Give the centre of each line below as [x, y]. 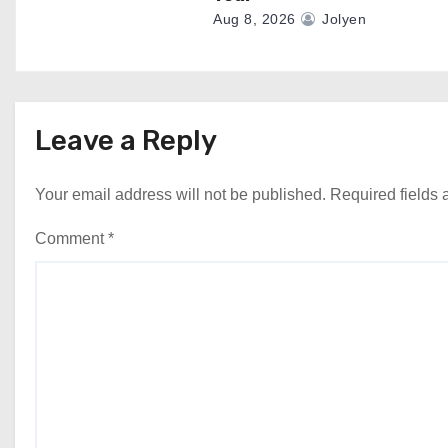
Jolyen [342, 19]
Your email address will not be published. [180, 194]
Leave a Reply [126, 140]
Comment [71, 238]
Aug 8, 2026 [254, 19]
